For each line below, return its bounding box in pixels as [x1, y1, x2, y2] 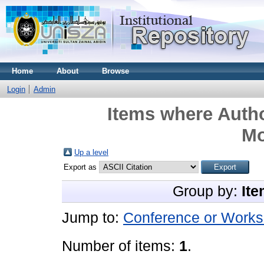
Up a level [74, 148, 108, 157]
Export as [64, 163, 99, 171]
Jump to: [62, 210, 123, 226]
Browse [102, 67, 129, 75]
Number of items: [62, 238, 179, 254]
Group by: [173, 183, 242, 199]
